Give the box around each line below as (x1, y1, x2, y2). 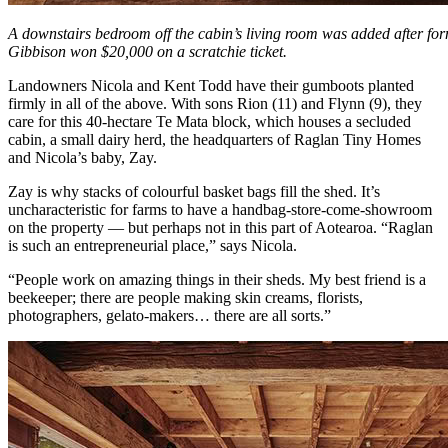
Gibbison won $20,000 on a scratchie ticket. (8, 42, 287, 60)
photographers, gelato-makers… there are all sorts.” (8, 306, 331, 324)
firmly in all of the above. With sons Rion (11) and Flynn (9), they (8, 94, 422, 112)
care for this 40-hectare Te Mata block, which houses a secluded (8, 112, 411, 130)
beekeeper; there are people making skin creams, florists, (8, 288, 363, 306)
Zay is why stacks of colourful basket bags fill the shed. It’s (8, 182, 380, 200)
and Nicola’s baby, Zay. (8, 148, 157, 166)
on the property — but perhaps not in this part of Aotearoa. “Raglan (8, 218, 433, 236)
